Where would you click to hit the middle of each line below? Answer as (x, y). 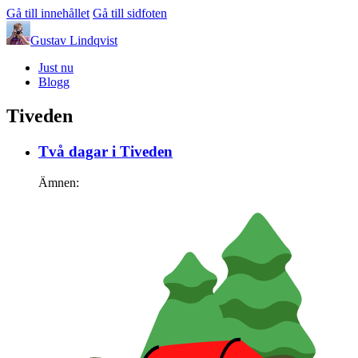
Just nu (56, 68)
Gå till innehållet (48, 13)
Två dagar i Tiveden (105, 151)
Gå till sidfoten (130, 13)
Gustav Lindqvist (74, 40)
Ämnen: (59, 182)
